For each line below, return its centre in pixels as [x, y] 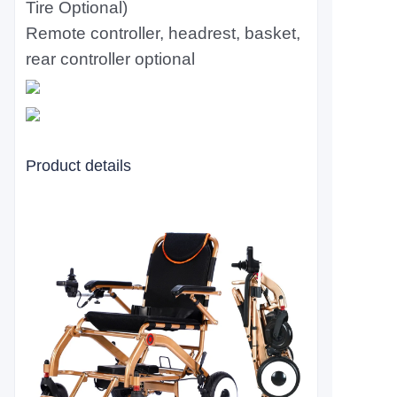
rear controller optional [110, 59]
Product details [78, 166]
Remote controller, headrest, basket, [163, 33]
